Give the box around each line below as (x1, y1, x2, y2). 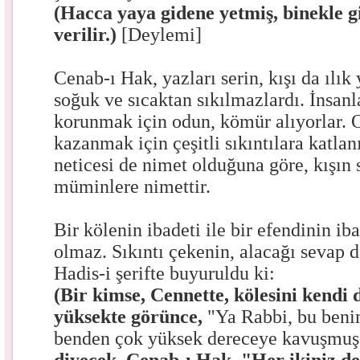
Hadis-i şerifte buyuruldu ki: (54, 263, 276, 284)
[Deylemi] (121, 24, 202, 45)
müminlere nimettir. (54, 176, 211, 197)
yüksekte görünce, (54, 306, 208, 327)
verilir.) (54, 24, 122, 45)
